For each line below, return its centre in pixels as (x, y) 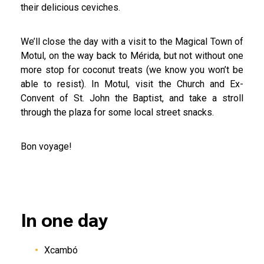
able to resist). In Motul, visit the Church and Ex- (132, 84)
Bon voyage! (47, 146)
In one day (65, 219)
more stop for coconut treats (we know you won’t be (132, 70)
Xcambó (61, 250)
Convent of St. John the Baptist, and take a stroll (132, 98)
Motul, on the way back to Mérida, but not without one (132, 55)
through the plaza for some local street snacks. (117, 112)
